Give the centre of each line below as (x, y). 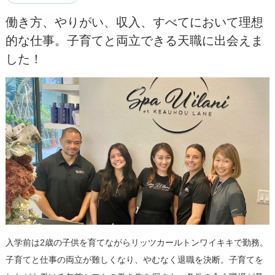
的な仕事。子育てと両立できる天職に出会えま (134, 41)
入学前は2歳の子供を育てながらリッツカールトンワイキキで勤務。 (137, 243)
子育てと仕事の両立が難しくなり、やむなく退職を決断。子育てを (134, 260)
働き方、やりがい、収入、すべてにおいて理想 (134, 22)
